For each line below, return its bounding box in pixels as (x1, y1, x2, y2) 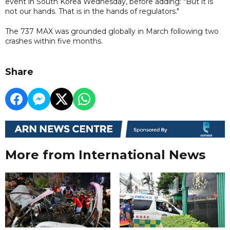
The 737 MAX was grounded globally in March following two (5, 26, 219, 36)
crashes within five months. (5, 36, 103, 46)
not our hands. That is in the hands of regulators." (5, 6, 179, 16)
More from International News (5, 147, 205, 163)
